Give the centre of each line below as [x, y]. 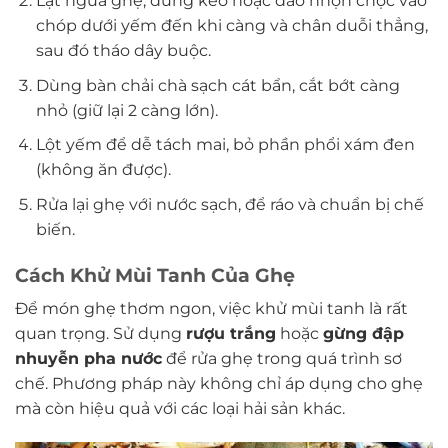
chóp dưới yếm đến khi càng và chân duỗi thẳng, [231, 25]
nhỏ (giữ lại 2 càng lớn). [126, 110]
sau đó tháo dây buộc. [123, 50]
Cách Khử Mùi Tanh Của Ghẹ [155, 274]
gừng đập [363, 334]
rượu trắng [231, 334]
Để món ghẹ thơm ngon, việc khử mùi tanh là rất [211, 309]
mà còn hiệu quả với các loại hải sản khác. [180, 409]
